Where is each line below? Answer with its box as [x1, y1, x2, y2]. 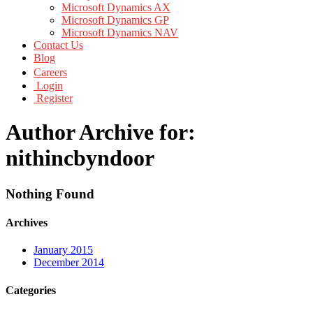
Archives [6, 217, 48, 229]
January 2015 [34, 244, 93, 256]
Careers [34, 66, 67, 78]
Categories [6, 284, 56, 296]
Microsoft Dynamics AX [61, 1, 170, 13]
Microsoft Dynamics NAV [61, 27, 178, 38]
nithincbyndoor [6, 145, 154, 171]
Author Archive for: [6, 119, 196, 145]
